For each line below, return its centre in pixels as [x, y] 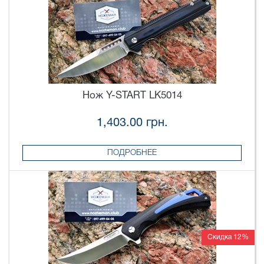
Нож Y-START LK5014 [132, 96]
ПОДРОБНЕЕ [132, 153]
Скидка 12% [228, 237]
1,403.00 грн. [132, 123]
